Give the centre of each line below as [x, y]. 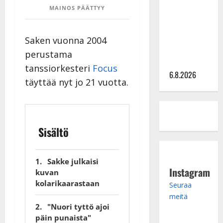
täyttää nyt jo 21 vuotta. [77, 82]
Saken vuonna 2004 [66, 40]
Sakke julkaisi [73, 161]
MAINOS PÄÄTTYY [77, 7]
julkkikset [185, 12]
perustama [49, 54]
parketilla [184, 62]
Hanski [180, 37]
